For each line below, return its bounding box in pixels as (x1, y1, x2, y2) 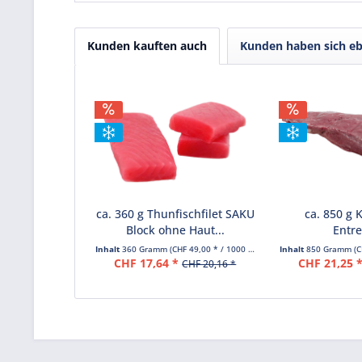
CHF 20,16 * (182, 257, 237, 271)
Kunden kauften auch (87, 38, 207, 54)
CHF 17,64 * (114, 255, 179, 271)
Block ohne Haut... (125, 222, 225, 238)
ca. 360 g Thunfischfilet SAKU (95, 206, 255, 222)
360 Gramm (122, 243, 170, 255)
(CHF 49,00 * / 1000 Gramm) (170, 243, 248, 255)
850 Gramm (305, 243, 354, 255)
